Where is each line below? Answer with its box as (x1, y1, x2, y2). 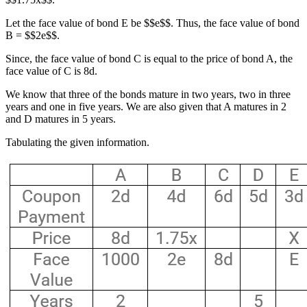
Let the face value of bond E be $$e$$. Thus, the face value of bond (5, 17, 299, 29)
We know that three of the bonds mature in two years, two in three (5, 88, 291, 101)
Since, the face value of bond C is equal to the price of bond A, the (5, 53, 293, 65)
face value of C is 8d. (5, 65, 97, 77)
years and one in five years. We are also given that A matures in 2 (5, 101, 286, 113)
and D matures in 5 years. (5, 113, 116, 125)
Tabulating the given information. (5, 136, 149, 149)
